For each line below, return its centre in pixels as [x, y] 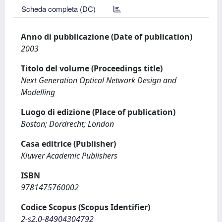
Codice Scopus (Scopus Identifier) [85, 207]
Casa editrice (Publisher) [68, 144]
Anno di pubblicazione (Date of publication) [107, 37]
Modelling [38, 92]
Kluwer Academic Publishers [69, 156]
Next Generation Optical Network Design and [99, 80]
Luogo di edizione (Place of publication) [98, 112]
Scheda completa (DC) [58, 9]
